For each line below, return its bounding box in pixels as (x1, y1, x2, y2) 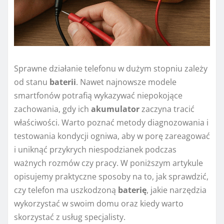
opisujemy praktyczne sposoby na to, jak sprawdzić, (14, 170, 208, 182)
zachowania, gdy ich (14, 103, 91, 114)
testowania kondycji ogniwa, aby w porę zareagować (14, 130, 210, 141)
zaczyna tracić (139, 103, 194, 114)
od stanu (14, 76, 49, 87)
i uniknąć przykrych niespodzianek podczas (14, 143, 176, 155)
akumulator (91, 103, 139, 114)
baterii (49, 76, 76, 87)
